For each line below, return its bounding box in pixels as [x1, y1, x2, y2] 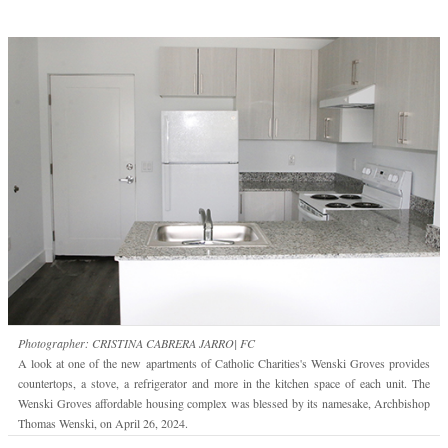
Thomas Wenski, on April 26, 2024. [18, 415, 188, 432]
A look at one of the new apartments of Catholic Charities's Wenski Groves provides [18, 355, 430, 372]
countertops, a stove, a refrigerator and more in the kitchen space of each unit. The [18, 375, 430, 392]
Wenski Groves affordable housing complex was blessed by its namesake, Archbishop [18, 395, 430, 412]
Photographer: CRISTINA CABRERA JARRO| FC [18, 335, 255, 352]
